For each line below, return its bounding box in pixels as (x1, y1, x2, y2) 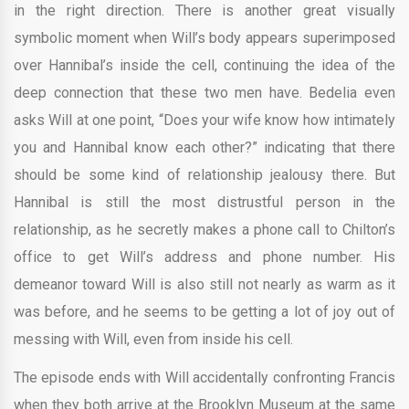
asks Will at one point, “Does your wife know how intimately (14, 110, 395, 129)
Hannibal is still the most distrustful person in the (14, 193, 395, 211)
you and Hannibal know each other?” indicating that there (14, 138, 395, 156)
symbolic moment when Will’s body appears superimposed (14, 28, 395, 47)
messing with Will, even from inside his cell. (14, 330, 293, 348)
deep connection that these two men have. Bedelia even (14, 83, 395, 101)
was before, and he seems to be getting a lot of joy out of (14, 302, 395, 320)
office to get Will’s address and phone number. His (14, 247, 395, 266)
